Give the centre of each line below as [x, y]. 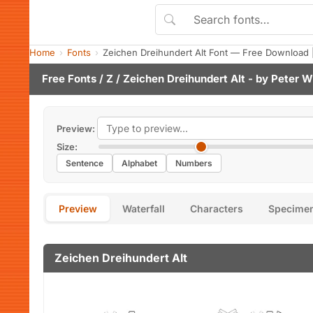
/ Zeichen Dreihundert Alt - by [192, 79]
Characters [217, 209]
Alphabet [139, 163]
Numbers [194, 163]
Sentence [85, 163]
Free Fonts [69, 79]
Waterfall [144, 209]
